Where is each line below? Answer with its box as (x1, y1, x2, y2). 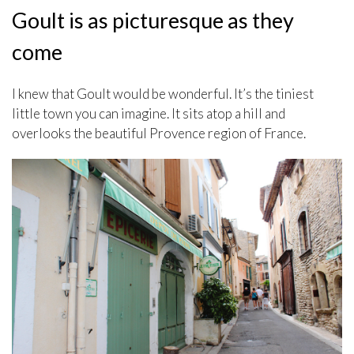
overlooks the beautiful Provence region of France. (12, 125, 306, 142)
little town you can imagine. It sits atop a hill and (12, 105, 285, 122)
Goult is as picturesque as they (12, 7, 294, 34)
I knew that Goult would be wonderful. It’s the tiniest (12, 85, 314, 103)
